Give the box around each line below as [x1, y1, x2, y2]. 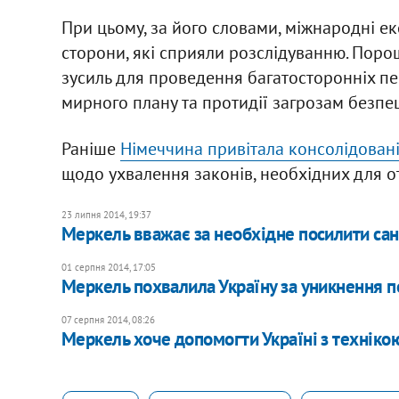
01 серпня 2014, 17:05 [61, 260, 156, 273]
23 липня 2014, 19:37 [61, 208, 151, 221]
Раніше [61, 136, 120, 160]
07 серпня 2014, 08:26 [61, 313, 155, 326]
